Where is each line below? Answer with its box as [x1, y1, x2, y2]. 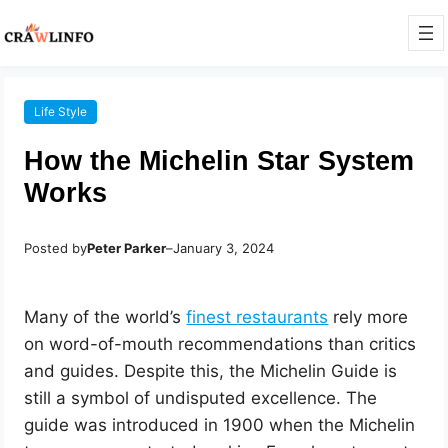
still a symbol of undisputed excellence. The [24, 388, 378, 409]
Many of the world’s [24, 307, 187, 328]
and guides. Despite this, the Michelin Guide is [24, 361, 398, 382]
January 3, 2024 [173, 240, 275, 257]
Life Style [34, 104, 88, 120]
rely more [328, 307, 409, 328]
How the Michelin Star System [24, 145, 415, 177]
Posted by [24, 240, 88, 257]
